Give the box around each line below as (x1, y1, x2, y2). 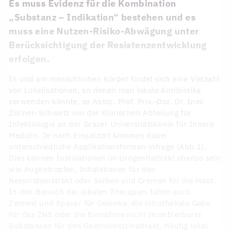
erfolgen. (9, 53, 50, 65)
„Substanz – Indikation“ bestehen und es (9, 11, 196, 24)
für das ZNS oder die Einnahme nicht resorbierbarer (9, 209, 202, 220)
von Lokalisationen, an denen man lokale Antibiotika (9, 85, 201, 95)
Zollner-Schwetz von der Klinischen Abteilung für (9, 108, 192, 118)
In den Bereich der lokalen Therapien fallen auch (9, 187, 191, 197)
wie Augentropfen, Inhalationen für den (9, 164, 156, 175)
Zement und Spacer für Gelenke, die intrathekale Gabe (9, 198, 211, 208)
